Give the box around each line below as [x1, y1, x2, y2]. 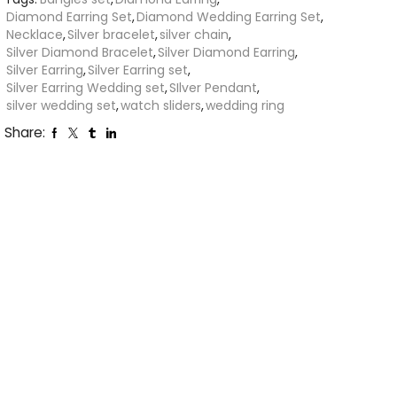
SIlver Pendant [169, 79, 257, 97]
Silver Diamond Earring [158, 43, 295, 62]
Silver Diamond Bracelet [6, 43, 153, 62]
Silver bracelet [67, 26, 155, 44]
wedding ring [206, 97, 284, 115]
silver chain [160, 26, 229, 44]
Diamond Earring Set [6, 8, 132, 27]
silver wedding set [6, 97, 116, 115]
